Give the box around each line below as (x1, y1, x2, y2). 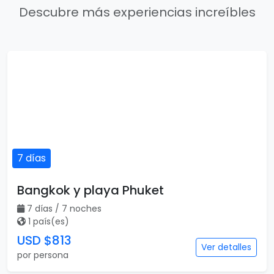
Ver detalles (201, 241, 251, 253)
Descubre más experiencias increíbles (18, 4, 256, 21)
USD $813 (17, 232, 72, 249)
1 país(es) (28, 215, 69, 228)
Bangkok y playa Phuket (17, 182, 164, 199)
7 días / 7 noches (27, 202, 102, 215)
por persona (17, 249, 68, 261)
